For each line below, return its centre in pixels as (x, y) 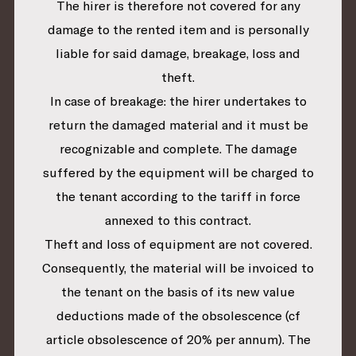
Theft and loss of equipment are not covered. (178, 244)
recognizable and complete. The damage (178, 149)
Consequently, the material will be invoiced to (178, 268)
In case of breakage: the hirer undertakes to (178, 101)
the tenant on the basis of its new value (178, 292)
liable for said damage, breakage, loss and (178, 54)
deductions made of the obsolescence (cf (178, 316)
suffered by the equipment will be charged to (178, 173)
